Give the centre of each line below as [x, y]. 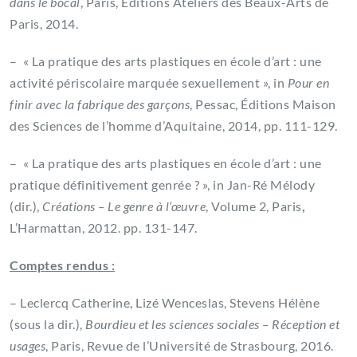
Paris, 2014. [44, 24]
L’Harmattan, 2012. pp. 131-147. [104, 228]
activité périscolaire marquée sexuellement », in [149, 83]
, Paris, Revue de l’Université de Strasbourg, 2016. [190, 346]
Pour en [308, 83]
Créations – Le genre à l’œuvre [124, 206]
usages [27, 346]
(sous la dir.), [47, 324]
